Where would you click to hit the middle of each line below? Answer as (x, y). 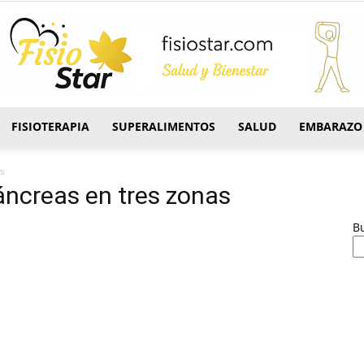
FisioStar (204, 149)
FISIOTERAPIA (50, 126)
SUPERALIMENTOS (164, 126)
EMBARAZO (331, 126)
